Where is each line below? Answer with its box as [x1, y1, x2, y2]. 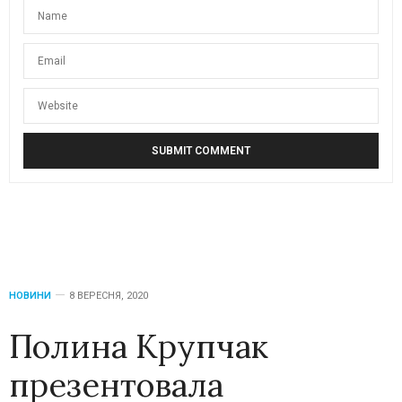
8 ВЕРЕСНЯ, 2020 [69, 289, 148, 301]
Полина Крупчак [9, 325, 268, 367]
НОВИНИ [9, 289, 51, 301]
